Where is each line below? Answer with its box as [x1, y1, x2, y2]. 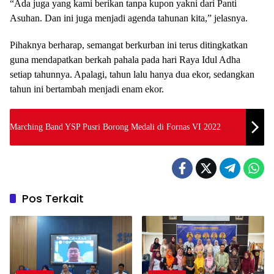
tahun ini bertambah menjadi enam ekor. [10, 83, 164, 94]
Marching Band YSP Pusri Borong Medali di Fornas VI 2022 [10, 122, 221, 132]
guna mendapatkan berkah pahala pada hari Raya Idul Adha [10, 54, 240, 65]
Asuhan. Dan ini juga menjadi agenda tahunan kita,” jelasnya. [10, 12, 248, 23]
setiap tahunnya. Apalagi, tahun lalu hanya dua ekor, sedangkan [10, 68, 254, 80]
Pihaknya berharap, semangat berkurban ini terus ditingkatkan [10, 39, 248, 50]
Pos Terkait [22, 190, 84, 206]
